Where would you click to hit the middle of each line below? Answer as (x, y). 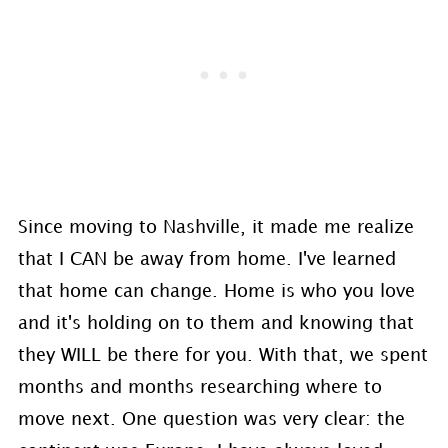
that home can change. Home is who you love (216, 291)
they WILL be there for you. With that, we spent (222, 355)
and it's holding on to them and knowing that (215, 323)
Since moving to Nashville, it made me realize (215, 227)
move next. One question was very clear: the (211, 419)
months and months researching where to (199, 387)
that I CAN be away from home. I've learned (206, 259)
